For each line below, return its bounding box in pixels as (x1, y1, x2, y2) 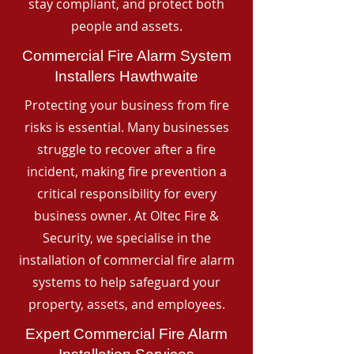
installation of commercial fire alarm (18, 251, 235, 269)
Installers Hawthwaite (55, 68, 198, 85)
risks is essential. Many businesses (24, 119, 229, 136)
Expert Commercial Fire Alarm (25, 326, 228, 342)
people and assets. (70, 17, 183, 35)
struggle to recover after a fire (37, 141, 216, 158)
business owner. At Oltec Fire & (34, 207, 219, 224)
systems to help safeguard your (32, 273, 220, 291)
